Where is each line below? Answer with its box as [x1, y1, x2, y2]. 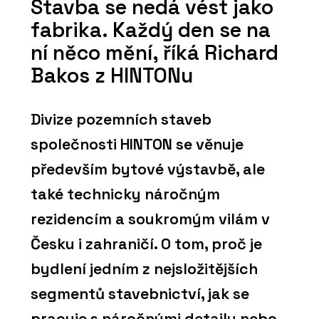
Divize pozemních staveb [31, 110, 211, 130]
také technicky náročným [31, 184, 220, 204]
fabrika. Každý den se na [31, 16, 271, 43]
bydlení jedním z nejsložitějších [31, 259, 258, 279]
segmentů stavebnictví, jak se [31, 284, 249, 304]
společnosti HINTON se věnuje [31, 135, 244, 155]
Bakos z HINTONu [31, 62, 193, 88]
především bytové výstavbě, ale [31, 159, 265, 179]
